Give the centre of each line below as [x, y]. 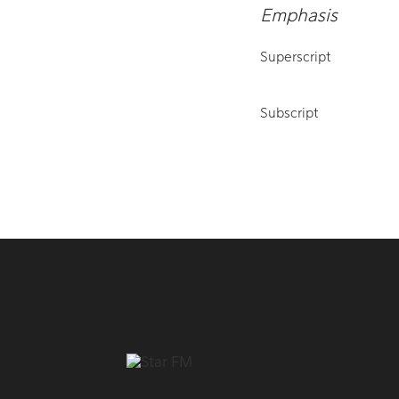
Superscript [296, 57]
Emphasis [299, 16]
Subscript [289, 113]
